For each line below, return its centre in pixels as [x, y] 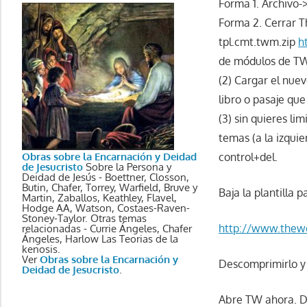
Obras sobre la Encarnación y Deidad [109, 156]
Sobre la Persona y [127, 167]
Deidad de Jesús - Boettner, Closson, [106, 177]
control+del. [248, 157]
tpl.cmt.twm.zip [259, 41]
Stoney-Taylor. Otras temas [84, 218]
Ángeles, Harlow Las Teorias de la [100, 238]
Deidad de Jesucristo [71, 269]
